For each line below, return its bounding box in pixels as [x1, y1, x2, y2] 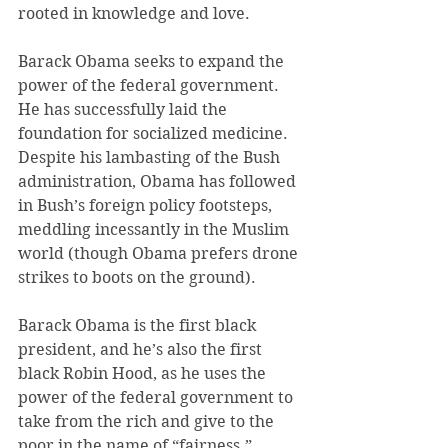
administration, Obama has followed [18, 172, 300, 191]
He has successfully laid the [18, 100, 231, 119]
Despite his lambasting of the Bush [18, 148, 284, 167]
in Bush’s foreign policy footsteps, [18, 196, 276, 215]
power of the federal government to [18, 388, 297, 407]
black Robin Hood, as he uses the [18, 364, 270, 383]
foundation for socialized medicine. [18, 124, 292, 143]
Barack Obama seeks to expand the [18, 52, 288, 71]
